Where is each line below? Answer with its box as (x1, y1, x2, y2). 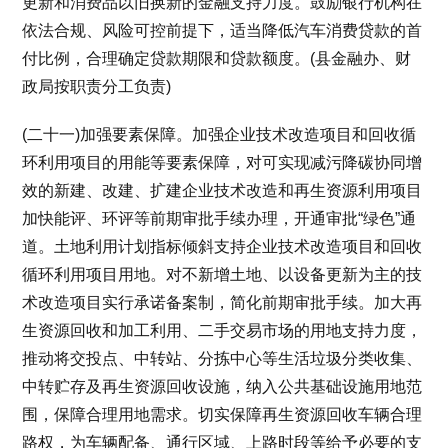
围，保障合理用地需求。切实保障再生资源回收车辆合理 (22, 405, 423, 423)
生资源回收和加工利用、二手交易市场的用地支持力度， (22, 321, 423, 339)
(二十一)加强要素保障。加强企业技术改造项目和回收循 (22, 125, 417, 143)
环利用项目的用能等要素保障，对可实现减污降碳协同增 (22, 153, 423, 171)
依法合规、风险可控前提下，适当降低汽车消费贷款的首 (22, 21, 423, 39)
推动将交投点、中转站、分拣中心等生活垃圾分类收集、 (22, 349, 423, 367)
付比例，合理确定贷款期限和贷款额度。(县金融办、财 (22, 49, 412, 67)
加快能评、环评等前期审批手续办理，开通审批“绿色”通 (22, 209, 417, 227)
